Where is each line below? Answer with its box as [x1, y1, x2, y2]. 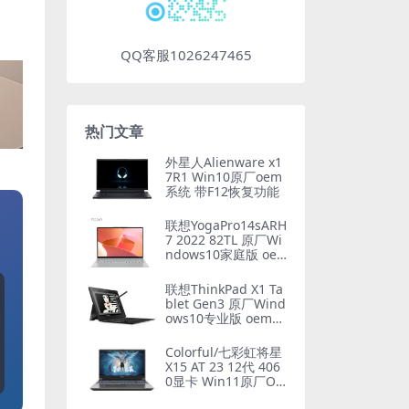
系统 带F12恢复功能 [165, 183, 279, 200]
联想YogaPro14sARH [165, 216, 287, 235]
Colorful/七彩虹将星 [165, 342, 282, 361]
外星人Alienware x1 [165, 153, 282, 171]
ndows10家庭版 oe [165, 246, 277, 264]
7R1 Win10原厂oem [165, 168, 282, 185]
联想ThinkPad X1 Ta [165, 279, 283, 298]
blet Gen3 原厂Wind [165, 294, 286, 312]
